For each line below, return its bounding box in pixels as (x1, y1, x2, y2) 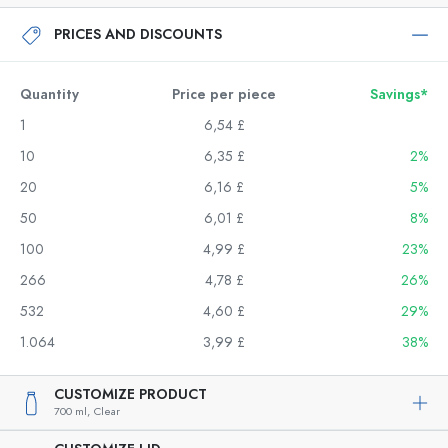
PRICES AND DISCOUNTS (54, 24, 222, 44)
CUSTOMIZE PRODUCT (54, 385, 207, 404)
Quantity (20, 85, 79, 104)
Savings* (370, 85, 428, 104)
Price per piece (172, 85, 276, 104)
